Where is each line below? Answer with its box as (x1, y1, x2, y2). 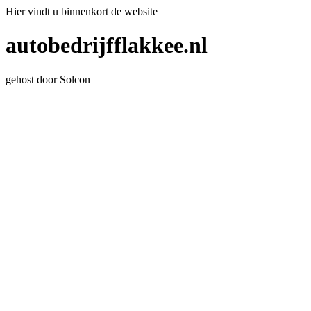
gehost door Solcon (6, 73, 90, 85)
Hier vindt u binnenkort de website (6, 6, 158, 17)
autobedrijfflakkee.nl (6, 33, 208, 58)
